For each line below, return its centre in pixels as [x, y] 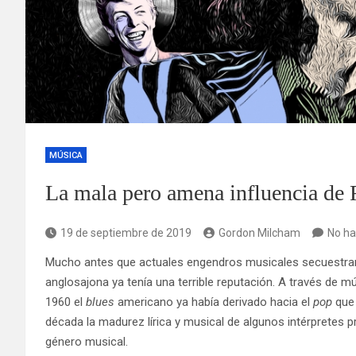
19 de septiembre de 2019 [126, 232]
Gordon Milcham [259, 232]
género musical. [87, 341]
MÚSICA [66, 155]
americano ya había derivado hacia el [215, 302]
